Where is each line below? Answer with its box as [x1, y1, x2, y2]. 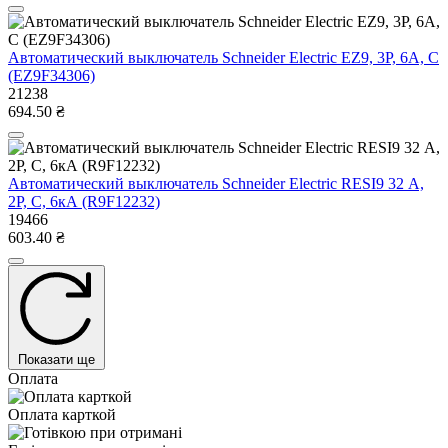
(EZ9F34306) [8, 67, 95, 85]
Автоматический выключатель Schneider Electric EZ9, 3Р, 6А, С [8, 49, 439, 67]
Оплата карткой [8, 406, 116, 424]
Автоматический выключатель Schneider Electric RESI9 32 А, [8, 175, 424, 193]
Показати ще [18, 352, 95, 368]
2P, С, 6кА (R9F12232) [8, 193, 160, 211]
